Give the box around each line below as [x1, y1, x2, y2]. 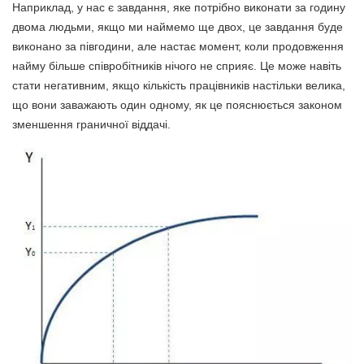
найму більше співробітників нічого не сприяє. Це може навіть [12, 58, 341, 72]
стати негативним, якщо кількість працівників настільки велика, [12, 78, 345, 92]
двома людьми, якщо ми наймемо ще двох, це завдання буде [12, 19, 343, 33]
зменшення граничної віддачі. [12, 117, 171, 131]
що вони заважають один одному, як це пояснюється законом [12, 97, 342, 111]
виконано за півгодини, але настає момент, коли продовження [12, 39, 344, 53]
